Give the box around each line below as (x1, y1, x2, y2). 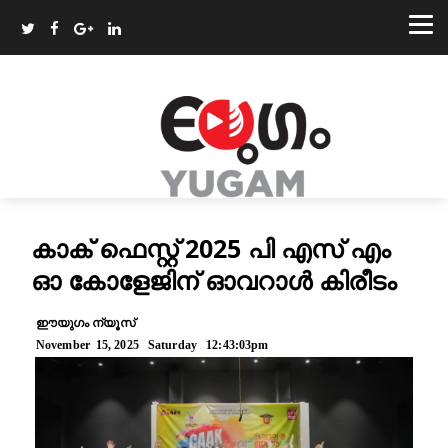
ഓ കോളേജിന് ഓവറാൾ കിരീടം (31, 262, 396, 297)
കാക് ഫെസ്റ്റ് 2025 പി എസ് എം (31, 230, 390, 265)
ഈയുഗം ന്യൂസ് (36, 315, 135, 330)
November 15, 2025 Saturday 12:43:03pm (36, 337, 269, 352)
